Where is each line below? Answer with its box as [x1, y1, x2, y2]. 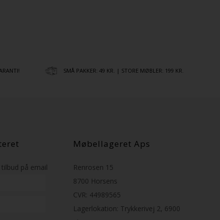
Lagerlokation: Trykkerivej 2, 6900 [73, 204, 180, 214]
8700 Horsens [73, 176, 117, 186]
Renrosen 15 [73, 163, 113, 172]
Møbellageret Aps [73, 138, 150, 150]
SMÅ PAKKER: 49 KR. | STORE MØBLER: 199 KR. [63, 67, 184, 75]
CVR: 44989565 [73, 190, 121, 200]
